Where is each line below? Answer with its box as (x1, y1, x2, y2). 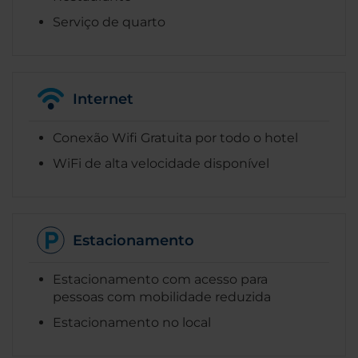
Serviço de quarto (53, 14, 165, 30)
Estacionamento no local (53, 315, 211, 331)
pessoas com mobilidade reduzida (53, 289, 271, 305)
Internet (73, 89, 133, 108)
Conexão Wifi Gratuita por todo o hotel (53, 130, 298, 146)
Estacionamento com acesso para (53, 272, 268, 288)
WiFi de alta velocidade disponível (53, 156, 269, 172)
